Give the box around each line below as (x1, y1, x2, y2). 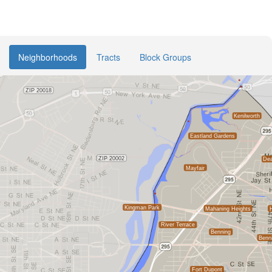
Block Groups (140, 51, 191, 63)
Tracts (97, 51, 120, 63)
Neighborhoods (18, 51, 77, 63)
